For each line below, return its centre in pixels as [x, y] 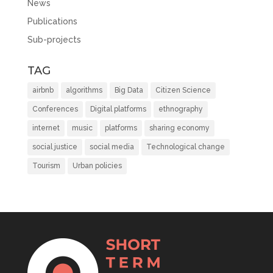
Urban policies [97, 166]
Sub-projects [54, 40]
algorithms [84, 90]
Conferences [55, 109]
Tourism [46, 166]
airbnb [43, 90]
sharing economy [179, 128]
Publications [52, 22]
